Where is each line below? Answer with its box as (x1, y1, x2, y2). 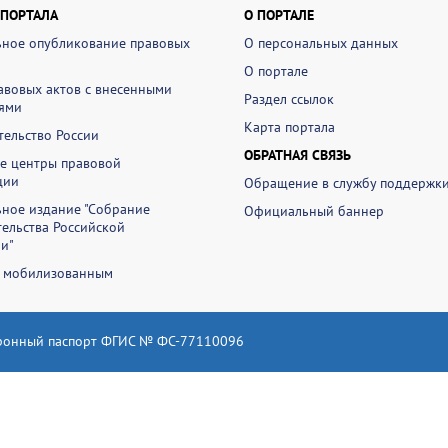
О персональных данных (244, 34, 398, 52)
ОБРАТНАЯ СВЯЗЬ (244, 146, 351, 164)
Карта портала (244, 118, 335, 136)
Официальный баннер (244, 202, 384, 220)
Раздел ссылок (244, 90, 334, 108)
